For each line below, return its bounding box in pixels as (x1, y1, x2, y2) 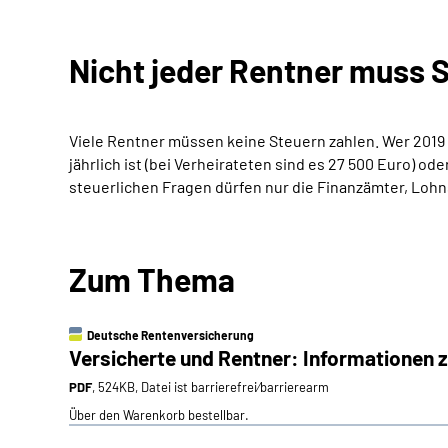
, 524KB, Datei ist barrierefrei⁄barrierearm (92, 379, 329, 395)
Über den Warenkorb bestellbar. (69, 407, 249, 423)
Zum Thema (69, 260, 235, 298)
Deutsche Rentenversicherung (87, 328, 254, 342)
